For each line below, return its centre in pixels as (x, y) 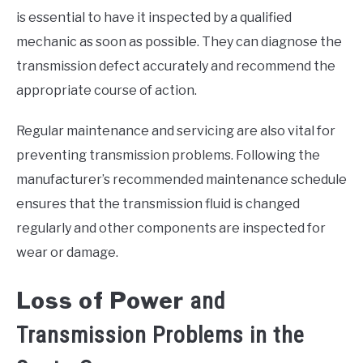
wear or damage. (67, 252)
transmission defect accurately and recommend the (176, 66)
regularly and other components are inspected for (171, 228)
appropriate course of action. (107, 90)
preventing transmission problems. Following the (168, 155)
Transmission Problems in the (160, 335)
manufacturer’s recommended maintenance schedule (181, 179)
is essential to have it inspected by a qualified (154, 17)
